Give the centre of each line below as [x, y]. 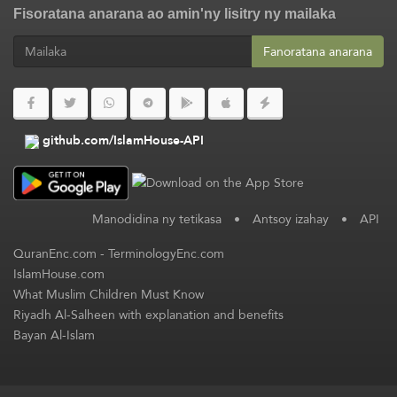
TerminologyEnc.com [166, 253]
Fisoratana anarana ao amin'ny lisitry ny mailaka [175, 14]
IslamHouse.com [59, 273]
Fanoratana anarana [318, 51]
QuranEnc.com [55, 253]
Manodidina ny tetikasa [157, 218]
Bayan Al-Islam [54, 335]
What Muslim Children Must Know [109, 294]
